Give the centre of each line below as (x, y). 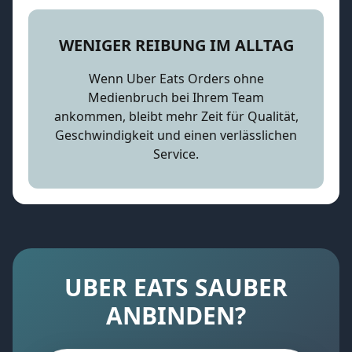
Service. (176, 154)
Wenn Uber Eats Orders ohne (176, 79)
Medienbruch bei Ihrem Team (176, 97)
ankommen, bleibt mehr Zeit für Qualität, (176, 116)
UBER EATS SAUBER (176, 287)
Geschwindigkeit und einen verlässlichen (176, 135)
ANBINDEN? (176, 315)
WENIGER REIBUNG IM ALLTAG (176, 45)
